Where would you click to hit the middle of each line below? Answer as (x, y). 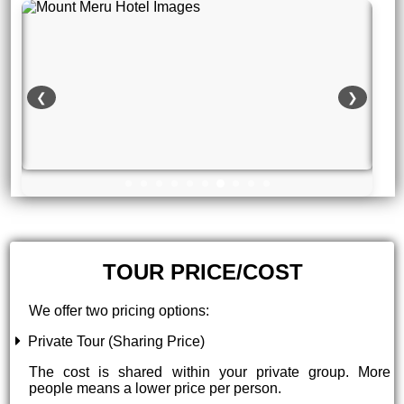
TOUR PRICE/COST (203, 271)
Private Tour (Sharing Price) (113, 341)
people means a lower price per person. (156, 388)
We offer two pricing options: (119, 310)
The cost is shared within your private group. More (210, 372)
